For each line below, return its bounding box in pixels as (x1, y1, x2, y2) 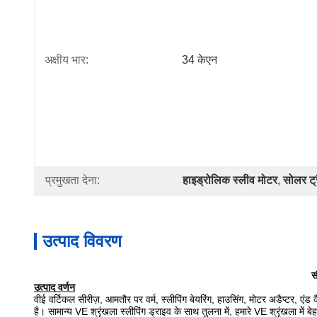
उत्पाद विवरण (42, 231, 122, 250)
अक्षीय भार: (45, 54, 88, 66)
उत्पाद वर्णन (34, 282, 75, 293)
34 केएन (182, 54, 217, 66)
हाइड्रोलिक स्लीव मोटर (183, 174, 277, 186)
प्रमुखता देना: (45, 174, 100, 186)
